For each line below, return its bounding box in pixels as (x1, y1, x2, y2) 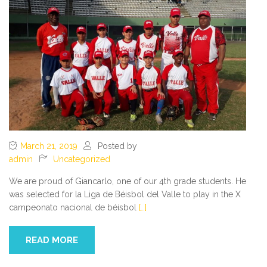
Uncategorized (53, 154, 110, 164)
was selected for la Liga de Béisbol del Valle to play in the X (9, 190, 241, 200)
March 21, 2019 (20, 141, 77, 151)
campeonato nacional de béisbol (9, 203, 139, 213)
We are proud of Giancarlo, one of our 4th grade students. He (9, 176, 246, 187)
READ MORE (26, 235, 78, 246)
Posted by (98, 141, 137, 151)
